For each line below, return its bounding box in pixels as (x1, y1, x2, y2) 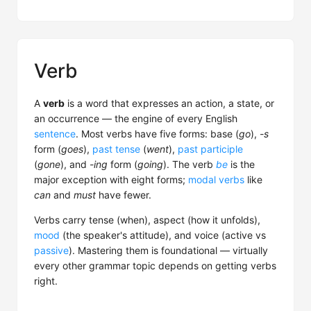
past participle (178, 143, 243, 155)
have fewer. (96, 189, 151, 201)
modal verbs (188, 174, 244, 185)
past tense (92, 143, 140, 155)
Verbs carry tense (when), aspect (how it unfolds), (34, 214, 260, 226)
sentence (34, 128, 76, 140)
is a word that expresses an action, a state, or (65, 97, 274, 109)
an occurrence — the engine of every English (34, 112, 237, 124)
